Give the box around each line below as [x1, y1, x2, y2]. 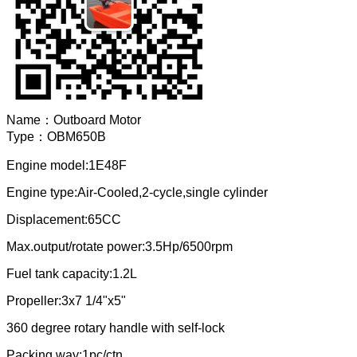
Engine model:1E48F [6, 159, 127, 173]
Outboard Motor [53, 113, 141, 127]
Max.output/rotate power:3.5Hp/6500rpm [6, 240, 233, 254]
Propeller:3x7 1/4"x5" [6, 294, 126, 308]
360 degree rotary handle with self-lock [6, 321, 225, 335]
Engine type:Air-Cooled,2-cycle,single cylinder [6, 186, 268, 200]
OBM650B [47, 130, 106, 144]
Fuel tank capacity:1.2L [6, 267, 137, 281]
